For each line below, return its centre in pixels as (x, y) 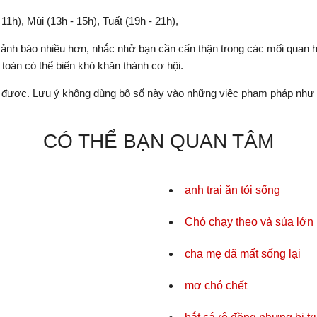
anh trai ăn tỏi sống (232, 190)
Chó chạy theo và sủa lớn (249, 222)
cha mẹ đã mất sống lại (243, 254)
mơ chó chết (216, 286)
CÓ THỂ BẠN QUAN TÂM (158, 141)
